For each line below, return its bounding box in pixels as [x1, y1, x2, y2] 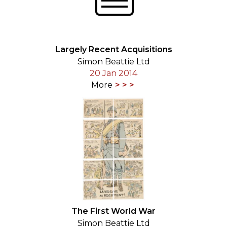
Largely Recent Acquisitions [55, 44, 172, 54]
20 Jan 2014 [90, 68, 137, 78]
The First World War [71, 206, 156, 216]
